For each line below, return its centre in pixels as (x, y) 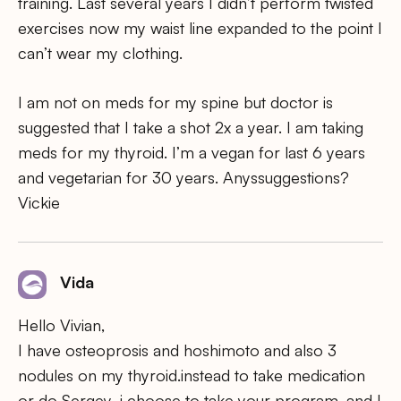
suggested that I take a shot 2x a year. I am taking (191, 128)
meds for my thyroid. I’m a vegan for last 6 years (192, 153)
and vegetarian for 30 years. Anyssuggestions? (183, 178)
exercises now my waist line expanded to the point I (200, 27)
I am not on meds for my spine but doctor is (175, 102)
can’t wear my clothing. (100, 52)
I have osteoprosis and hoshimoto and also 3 (177, 350)
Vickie (39, 203)
